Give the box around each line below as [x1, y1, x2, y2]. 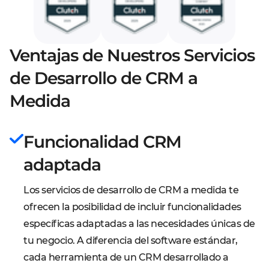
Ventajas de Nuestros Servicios [10, 45, 255, 65]
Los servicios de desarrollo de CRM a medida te [23, 184, 238, 196]
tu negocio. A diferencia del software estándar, [23, 235, 238, 246]
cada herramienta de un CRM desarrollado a [23, 252, 229, 263]
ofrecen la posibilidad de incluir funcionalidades [23, 201, 241, 213]
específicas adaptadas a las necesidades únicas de [23, 218, 255, 229]
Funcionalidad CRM [23, 131, 181, 152]
